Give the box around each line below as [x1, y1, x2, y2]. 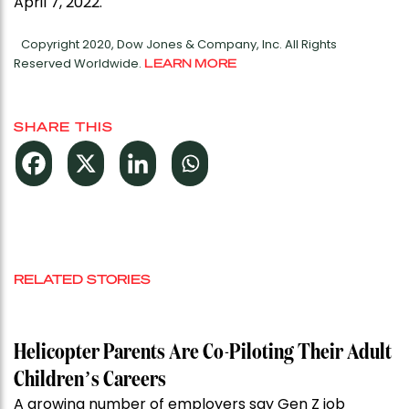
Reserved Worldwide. [14, 55, 144, 73]
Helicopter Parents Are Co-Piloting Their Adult [14, 341, 392, 364]
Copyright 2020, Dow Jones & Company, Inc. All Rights [21, 36, 337, 54]
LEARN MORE [144, 55, 236, 71]
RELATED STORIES [14, 270, 151, 288]
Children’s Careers [14, 369, 166, 392]
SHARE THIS [14, 118, 113, 135]
